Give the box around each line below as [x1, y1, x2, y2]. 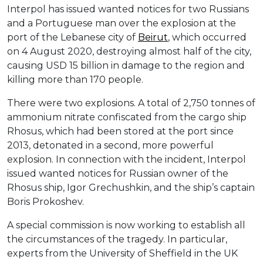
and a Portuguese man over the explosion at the [7, 18, 236, 29]
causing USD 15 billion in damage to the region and [7, 60, 245, 72]
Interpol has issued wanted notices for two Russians [7, 4, 249, 15]
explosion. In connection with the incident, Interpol [7, 154, 246, 166]
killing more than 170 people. [7, 74, 143, 86]
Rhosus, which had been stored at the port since [7, 126, 234, 137]
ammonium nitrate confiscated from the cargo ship [7, 112, 247, 123]
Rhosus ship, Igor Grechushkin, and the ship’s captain [7, 182, 255, 194]
